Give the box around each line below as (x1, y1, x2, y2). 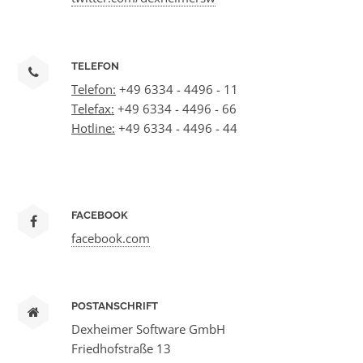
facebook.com (71, 229, 150, 246)
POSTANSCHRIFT (71, 300, 158, 313)
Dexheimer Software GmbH (71, 321, 225, 338)
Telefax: (71, 100, 114, 117)
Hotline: (71, 119, 115, 136)
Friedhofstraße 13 (71, 340, 171, 357)
